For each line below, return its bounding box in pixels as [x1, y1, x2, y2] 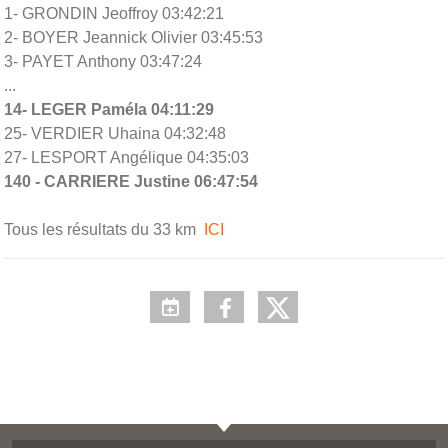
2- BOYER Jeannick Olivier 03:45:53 [4, 28, 263, 46]
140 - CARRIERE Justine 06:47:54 [4, 172, 258, 190]
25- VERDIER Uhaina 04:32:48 [4, 124, 226, 142]
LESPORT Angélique [31, 148, 183, 166]
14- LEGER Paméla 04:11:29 [4, 100, 214, 118]
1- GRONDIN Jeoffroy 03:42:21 [4, 4, 224, 22]
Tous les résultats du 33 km [4, 220, 200, 238]
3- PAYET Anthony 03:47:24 [4, 52, 202, 70]
